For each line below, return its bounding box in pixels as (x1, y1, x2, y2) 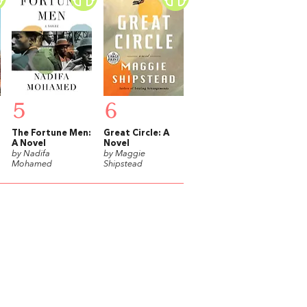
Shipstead (103, 159, 143, 169)
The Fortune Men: (11, 128, 91, 138)
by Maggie (103, 149, 145, 158)
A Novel (11, 138, 46, 148)
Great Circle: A (103, 128, 169, 138)
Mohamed (11, 159, 52, 169)
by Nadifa (11, 149, 50, 158)
